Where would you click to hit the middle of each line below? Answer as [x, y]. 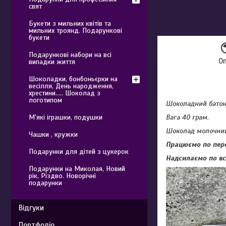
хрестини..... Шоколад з [65, 93]
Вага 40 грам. [187, 118]
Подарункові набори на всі [70, 55]
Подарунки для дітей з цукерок [79, 152]
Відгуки [31, 208]
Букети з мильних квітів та [70, 23]
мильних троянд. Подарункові [75, 31]
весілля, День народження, [71, 86]
